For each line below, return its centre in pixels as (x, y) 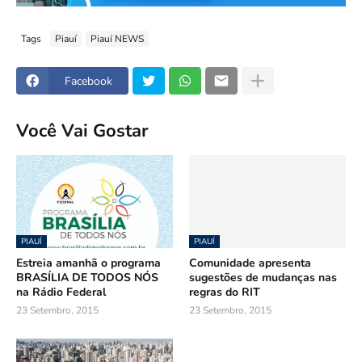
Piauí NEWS (117, 38)
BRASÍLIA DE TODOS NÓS (87, 278)
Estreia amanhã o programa (88, 263)
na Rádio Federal (61, 293)
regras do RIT (225, 293)
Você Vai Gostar (82, 130)
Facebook (88, 81)
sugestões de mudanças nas (263, 278)
